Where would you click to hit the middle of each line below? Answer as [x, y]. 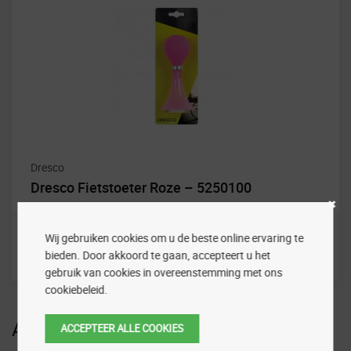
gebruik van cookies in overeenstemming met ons [164, 272]
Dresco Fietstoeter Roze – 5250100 [141, 187]
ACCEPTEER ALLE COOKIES [122, 328]
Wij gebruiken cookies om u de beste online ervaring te [174, 237]
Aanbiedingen [69, 329]
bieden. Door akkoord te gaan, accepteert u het [158, 255]
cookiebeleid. [76, 289]
